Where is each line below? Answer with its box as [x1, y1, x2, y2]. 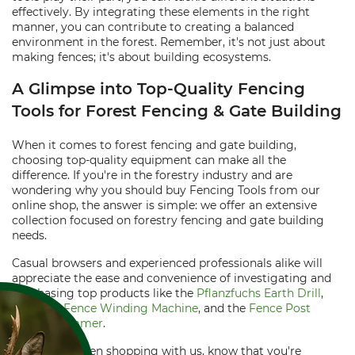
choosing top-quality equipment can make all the [12, 153, 286, 167]
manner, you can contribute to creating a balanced [12, 20, 294, 34]
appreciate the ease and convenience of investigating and [12, 271, 331, 285]
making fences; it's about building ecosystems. [12, 50, 271, 64]
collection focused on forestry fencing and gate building [12, 213, 324, 227]
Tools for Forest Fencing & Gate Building [12, 101, 342, 120]
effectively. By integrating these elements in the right [12, 5, 310, 19]
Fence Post [249, 301, 311, 315]
